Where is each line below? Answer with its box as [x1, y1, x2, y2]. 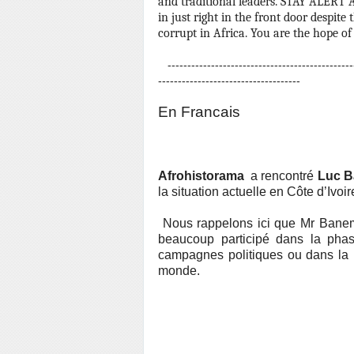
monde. [158, 264, 200, 277]
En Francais [158, 104, 240, 120]
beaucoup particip [158, 232, 262, 246]
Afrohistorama [158, 169, 244, 183]
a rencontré [244, 169, 318, 183]
